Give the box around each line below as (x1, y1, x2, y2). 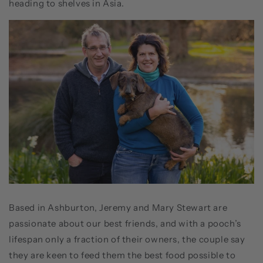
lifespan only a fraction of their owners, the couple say (9, 233, 245, 245)
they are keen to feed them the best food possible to (9, 249, 236, 261)
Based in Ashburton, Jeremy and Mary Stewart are (9, 201, 228, 213)
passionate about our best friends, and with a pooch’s (9, 217, 241, 229)
